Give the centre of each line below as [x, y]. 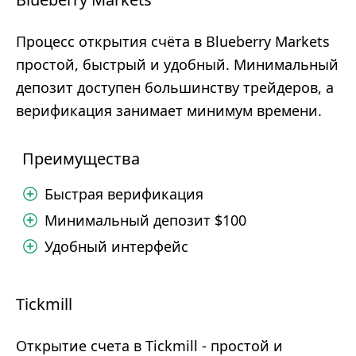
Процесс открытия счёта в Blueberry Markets [173, 41]
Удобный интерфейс [116, 246]
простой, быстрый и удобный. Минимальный [177, 64]
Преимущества [81, 159]
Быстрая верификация [124, 194]
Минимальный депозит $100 [145, 220]
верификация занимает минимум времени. [169, 110]
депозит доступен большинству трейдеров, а [175, 87]
